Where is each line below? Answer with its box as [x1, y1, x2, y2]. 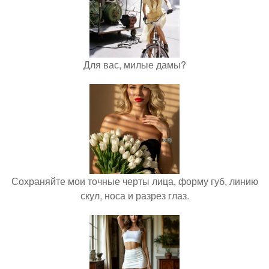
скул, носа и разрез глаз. [80, 189, 189, 202]
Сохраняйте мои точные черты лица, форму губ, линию [11, 174, 258, 188]
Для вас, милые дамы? [83, 58, 186, 71]
